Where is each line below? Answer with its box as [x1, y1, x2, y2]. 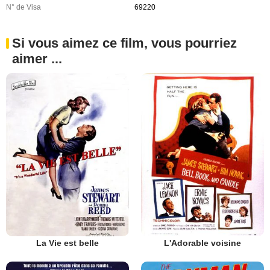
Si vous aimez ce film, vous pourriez [12, 35, 237, 51]
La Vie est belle [36, 238, 99, 248]
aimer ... [12, 51, 62, 66]
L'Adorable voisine [164, 238, 241, 248]
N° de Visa [6, 2, 41, 11]
